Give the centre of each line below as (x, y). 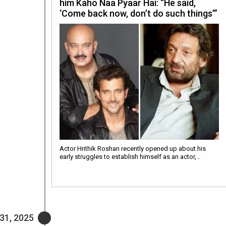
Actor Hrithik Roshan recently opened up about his (133, 148)
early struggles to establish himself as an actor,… (130, 156)
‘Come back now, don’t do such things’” (138, 13)
